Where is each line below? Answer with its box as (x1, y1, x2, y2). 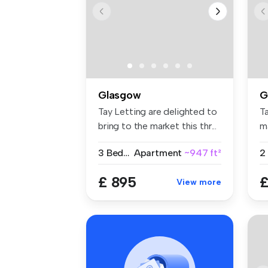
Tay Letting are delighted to (98, 106, 217, 118)
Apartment (133, 147, 182, 159)
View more (176, 177, 221, 188)
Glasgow (98, 89, 141, 102)
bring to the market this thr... (98, 120, 217, 132)
